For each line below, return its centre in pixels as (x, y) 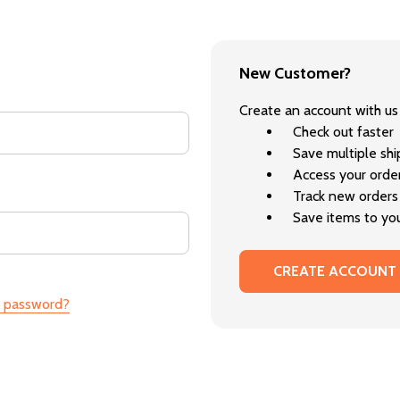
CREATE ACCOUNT (335, 271)
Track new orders (346, 196)
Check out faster (343, 131)
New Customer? (295, 73)
